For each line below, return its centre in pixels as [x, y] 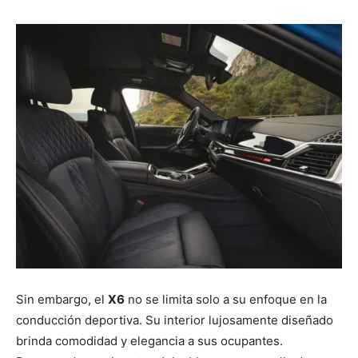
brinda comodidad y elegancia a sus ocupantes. [149, 341]
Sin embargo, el [62, 300]
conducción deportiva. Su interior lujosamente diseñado [175, 320]
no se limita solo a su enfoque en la [226, 300]
